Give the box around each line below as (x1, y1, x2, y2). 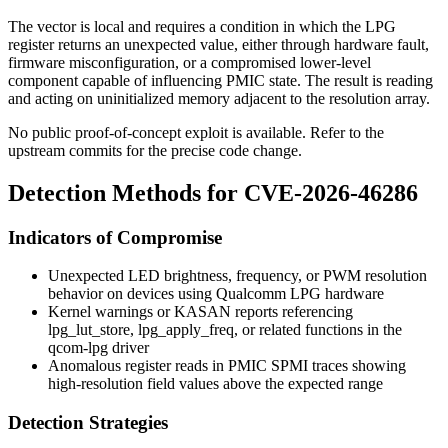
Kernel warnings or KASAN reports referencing (48, 303, 353, 321)
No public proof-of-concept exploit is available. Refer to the (8, 123, 384, 141)
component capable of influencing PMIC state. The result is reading (8, 71, 433, 89)
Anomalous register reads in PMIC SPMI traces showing (48, 357, 406, 375)
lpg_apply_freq (138, 321, 234, 339)
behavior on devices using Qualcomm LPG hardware (48, 285, 384, 303)
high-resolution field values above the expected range (48, 375, 383, 393)
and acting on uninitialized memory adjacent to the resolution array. (8, 89, 430, 107)
